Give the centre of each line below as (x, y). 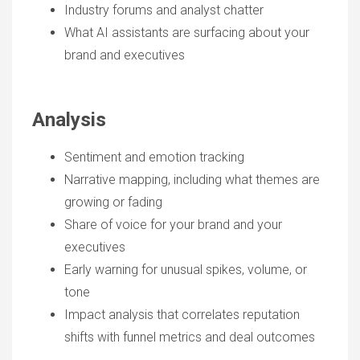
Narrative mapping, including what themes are (192, 180)
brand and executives (125, 55)
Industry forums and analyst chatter (164, 10)
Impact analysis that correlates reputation (182, 315)
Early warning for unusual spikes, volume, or (186, 270)
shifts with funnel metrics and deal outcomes (190, 337)
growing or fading (113, 202)
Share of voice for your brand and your (173, 225)
